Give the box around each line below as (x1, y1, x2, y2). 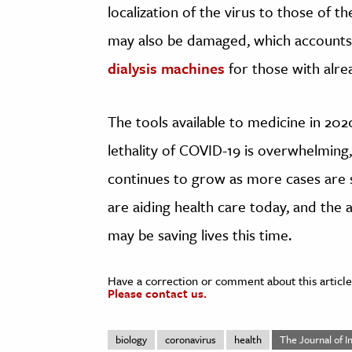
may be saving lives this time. (108, 224, 291, 246)
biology (115, 332, 147, 348)
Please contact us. (108, 284, 207, 302)
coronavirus (165, 332, 216, 348)
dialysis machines (108, 57, 225, 79)
